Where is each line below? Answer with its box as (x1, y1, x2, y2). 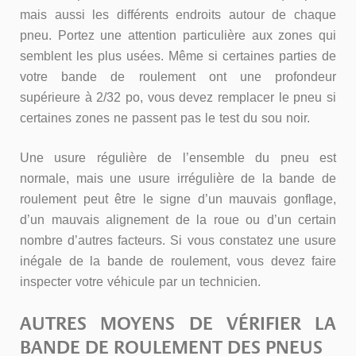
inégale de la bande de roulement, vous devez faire (20, 249, 336, 273)
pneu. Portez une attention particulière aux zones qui (20, 23, 336, 48)
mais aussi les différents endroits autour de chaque (20, 2, 336, 27)
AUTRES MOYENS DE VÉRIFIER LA (20, 311, 336, 335)
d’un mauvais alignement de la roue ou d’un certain (20, 207, 336, 232)
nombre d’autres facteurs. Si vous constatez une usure (20, 228, 336, 253)
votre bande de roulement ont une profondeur (20, 64, 336, 89)
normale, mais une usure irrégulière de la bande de (20, 166, 336, 191)
